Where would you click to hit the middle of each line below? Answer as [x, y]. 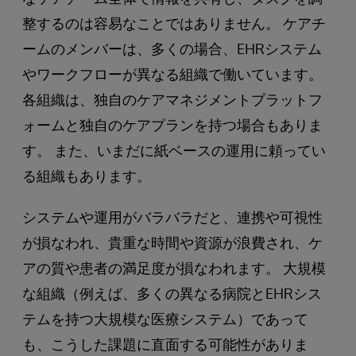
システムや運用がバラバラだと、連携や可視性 [172, 217]
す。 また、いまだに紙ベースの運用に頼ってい [174, 150]
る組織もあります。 [87, 175]
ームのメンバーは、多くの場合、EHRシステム [172, 48]
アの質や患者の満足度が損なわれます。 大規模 [174, 267]
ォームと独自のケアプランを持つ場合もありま [172, 124]
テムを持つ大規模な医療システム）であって [165, 318]
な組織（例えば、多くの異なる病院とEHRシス [172, 293]
